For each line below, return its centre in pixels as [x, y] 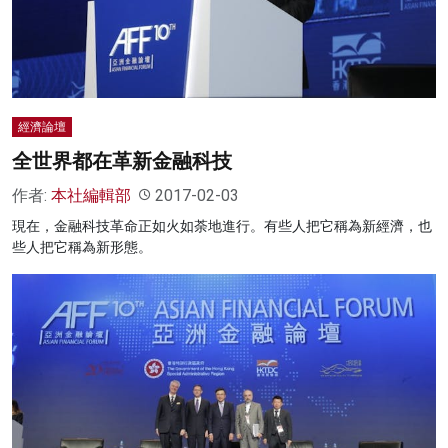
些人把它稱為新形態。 [82, 246]
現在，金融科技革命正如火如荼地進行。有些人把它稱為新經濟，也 [222, 225]
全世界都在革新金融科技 [122, 160]
